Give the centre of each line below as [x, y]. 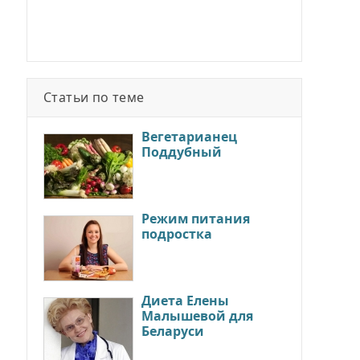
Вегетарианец [189, 137]
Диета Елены [185, 301]
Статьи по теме [94, 97]
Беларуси [173, 331]
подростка [177, 234]
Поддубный [182, 152]
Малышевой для [197, 316]
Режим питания [196, 219]
